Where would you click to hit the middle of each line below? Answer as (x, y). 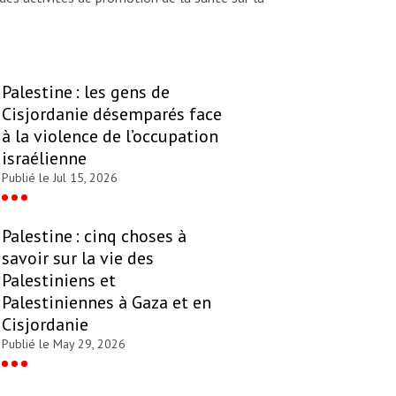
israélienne (44, 158)
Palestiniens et (59, 280)
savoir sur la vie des (78, 258)
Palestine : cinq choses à (94, 236)
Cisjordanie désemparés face (112, 114)
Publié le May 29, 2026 (64, 343)
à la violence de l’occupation (110, 136)
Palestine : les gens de (86, 91)
